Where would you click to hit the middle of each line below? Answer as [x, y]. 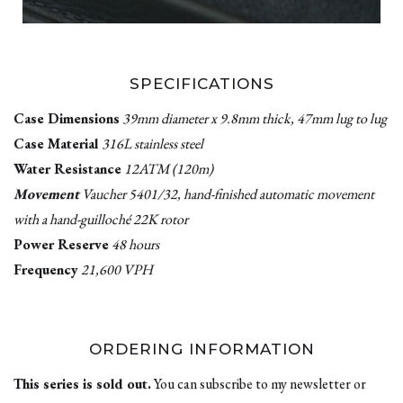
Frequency [46, 270]
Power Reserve [61, 245]
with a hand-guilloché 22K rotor [101, 219]
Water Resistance [67, 169]
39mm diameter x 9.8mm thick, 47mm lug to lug [255, 119]
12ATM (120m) [169, 169]
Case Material [58, 144]
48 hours [135, 245]
